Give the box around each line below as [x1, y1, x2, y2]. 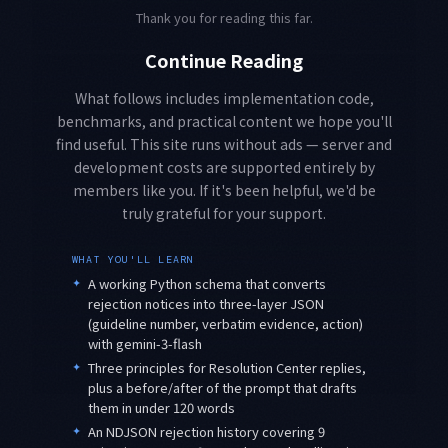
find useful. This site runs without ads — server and [56, 134, 392, 155]
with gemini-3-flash [88, 334, 202, 354]
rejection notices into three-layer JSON [88, 294, 324, 314]
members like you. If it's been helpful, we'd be [72, 180, 376, 201]
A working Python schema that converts [88, 274, 326, 294]
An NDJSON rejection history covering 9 [88, 422, 325, 442]
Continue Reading [145, 47, 303, 74]
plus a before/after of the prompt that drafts [88, 378, 357, 398]
